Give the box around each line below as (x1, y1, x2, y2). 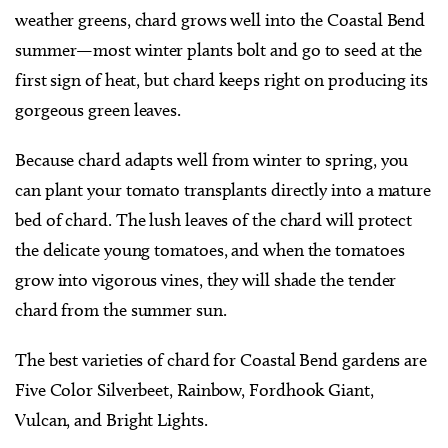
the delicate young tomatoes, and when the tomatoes (15, 238, 405, 261)
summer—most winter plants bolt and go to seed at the (15, 38, 423, 61)
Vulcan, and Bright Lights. (15, 408, 208, 431)
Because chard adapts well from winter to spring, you (15, 148, 409, 171)
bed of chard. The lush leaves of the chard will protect (15, 208, 413, 231)
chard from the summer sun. (15, 298, 227, 321)
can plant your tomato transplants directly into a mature (15, 178, 431, 201)
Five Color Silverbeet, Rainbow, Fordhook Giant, (15, 378, 374, 401)
